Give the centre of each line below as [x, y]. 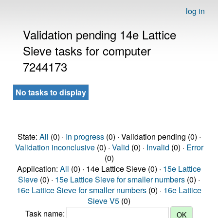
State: [28, 136]
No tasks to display [51, 92]
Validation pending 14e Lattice [100, 34]
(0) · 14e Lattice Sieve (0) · [116, 169]
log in [195, 11]
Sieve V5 [103, 201]
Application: [38, 169]
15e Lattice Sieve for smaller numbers [120, 179]
